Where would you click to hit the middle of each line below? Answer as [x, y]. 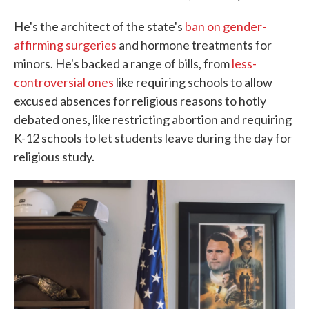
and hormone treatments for [194, 45]
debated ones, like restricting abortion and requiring [153, 119]
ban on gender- [226, 26]
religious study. [54, 157]
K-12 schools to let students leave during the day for [153, 138]
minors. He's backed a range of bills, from [123, 63]
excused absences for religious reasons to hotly [140, 101]
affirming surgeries [65, 45]
